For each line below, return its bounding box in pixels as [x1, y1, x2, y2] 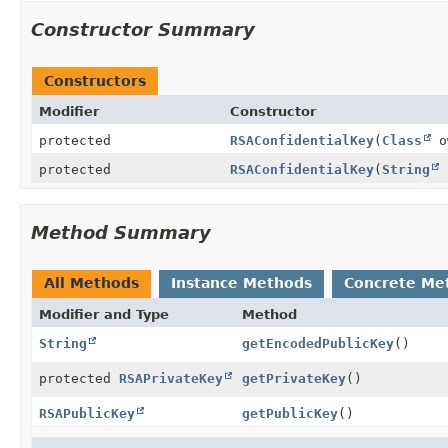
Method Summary [31, 221, 211, 243]
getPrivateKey [242, 370, 346, 386]
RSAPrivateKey [119, 370, 223, 386]
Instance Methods [171, 274, 312, 291]
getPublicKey [242, 405, 338, 421]
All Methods [44, 274, 139, 291]
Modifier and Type [39, 306, 169, 322]
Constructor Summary [31, 18, 255, 40]
